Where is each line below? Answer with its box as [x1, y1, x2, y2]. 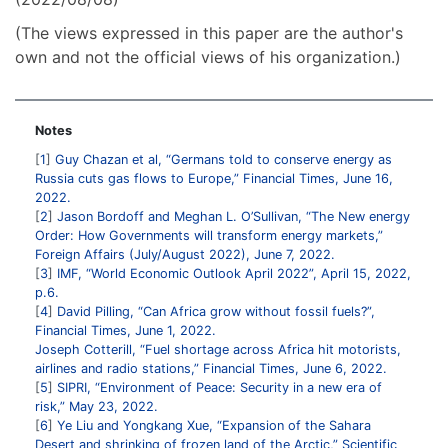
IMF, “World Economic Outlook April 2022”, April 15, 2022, [57, 265, 411, 281]
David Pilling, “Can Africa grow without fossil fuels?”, [57, 303, 375, 319]
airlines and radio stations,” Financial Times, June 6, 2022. [35, 360, 387, 376]
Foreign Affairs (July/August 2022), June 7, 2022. [35, 246, 335, 262]
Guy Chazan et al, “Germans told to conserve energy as [55, 151, 392, 167]
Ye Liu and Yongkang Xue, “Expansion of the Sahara [57, 417, 371, 433]
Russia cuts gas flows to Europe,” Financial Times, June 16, [35, 170, 393, 186]
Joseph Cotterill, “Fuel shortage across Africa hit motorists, [35, 341, 401, 357]
